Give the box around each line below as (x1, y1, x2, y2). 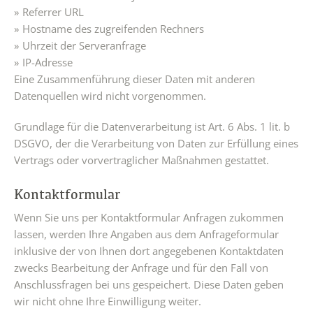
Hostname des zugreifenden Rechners (22, 22, 204, 36)
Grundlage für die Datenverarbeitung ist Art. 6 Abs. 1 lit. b (14, 119, 290, 133)
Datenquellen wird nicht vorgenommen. (14, 89, 206, 103)
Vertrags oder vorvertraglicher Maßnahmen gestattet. (14, 153, 269, 167)
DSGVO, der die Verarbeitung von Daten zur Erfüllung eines (14, 136, 298, 150)
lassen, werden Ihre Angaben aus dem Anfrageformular (14, 227, 279, 241)
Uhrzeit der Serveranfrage (22, 38, 146, 52)
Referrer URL (22, 5, 84, 19)
